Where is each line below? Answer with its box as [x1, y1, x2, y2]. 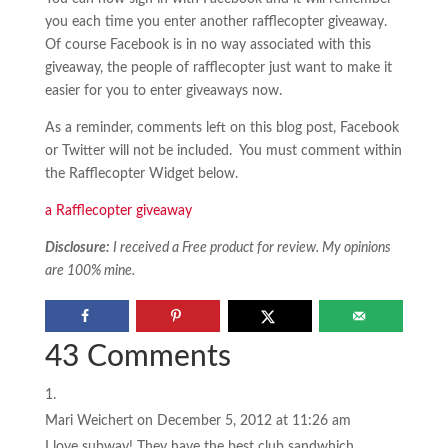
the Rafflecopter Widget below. [44, 167, 238, 181]
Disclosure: [44, 241, 113, 255]
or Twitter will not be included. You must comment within [44, 144, 402, 158]
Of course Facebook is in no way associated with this [44, 38, 371, 52]
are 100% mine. [44, 264, 135, 278]
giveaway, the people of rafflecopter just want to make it [44, 61, 392, 75]
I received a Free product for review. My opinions [112, 241, 391, 255]
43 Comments [44, 341, 231, 372]
